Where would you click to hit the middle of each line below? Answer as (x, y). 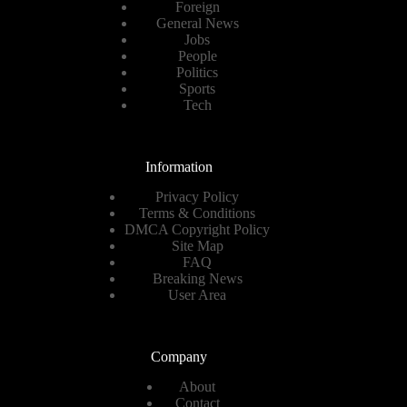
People (197, 56)
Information (179, 167)
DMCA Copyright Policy (198, 229)
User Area (198, 295)
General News (197, 23)
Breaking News (197, 278)
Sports (198, 89)
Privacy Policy (198, 197)
